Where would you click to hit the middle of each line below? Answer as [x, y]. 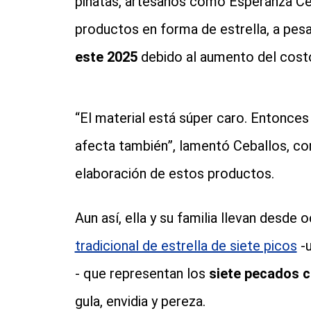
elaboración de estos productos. [174, 174]
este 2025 [106, 57]
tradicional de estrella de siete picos [186, 246]
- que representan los [142, 274]
